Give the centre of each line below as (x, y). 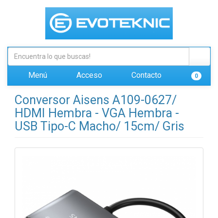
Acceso (88, 75)
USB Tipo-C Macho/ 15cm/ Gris (100, 126)
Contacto (145, 75)
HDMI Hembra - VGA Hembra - (97, 113)
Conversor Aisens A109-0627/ (96, 100)
